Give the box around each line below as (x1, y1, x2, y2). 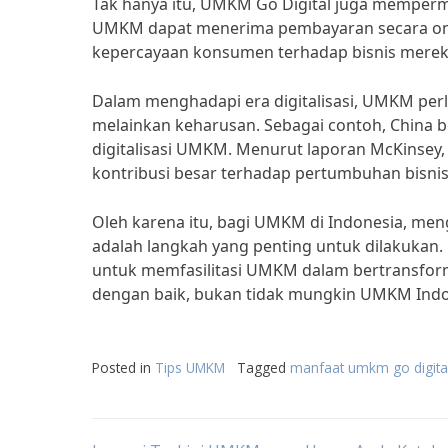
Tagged (237, 358, 290, 377)
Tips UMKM (155, 358, 225, 377)
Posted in (92, 358, 155, 377)
